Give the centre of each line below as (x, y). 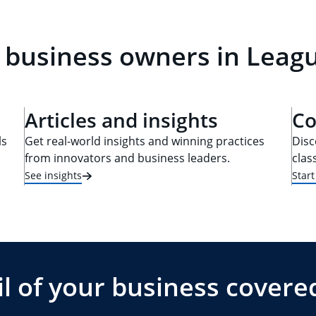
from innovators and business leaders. (127, 158)
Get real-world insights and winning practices (145, 141)
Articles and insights (121, 120)
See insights (53, 175)
